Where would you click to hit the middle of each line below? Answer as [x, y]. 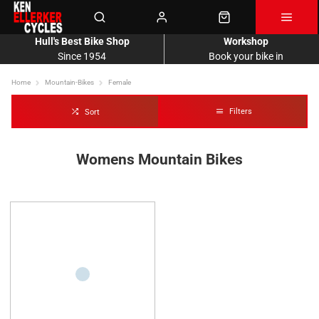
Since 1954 [82, 56]
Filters [240, 111]
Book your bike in [246, 56]
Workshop [246, 41]
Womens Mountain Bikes [159, 159]
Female [120, 82]
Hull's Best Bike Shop [82, 41]
